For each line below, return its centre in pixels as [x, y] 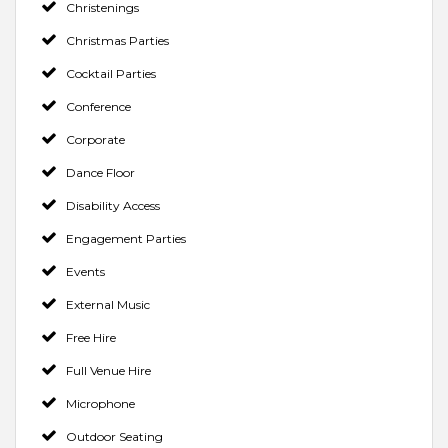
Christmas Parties [117, 40]
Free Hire [91, 337]
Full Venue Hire [108, 370]
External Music [108, 304]
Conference [98, 106]
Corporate [95, 139]
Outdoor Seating [114, 436]
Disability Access [113, 205]
